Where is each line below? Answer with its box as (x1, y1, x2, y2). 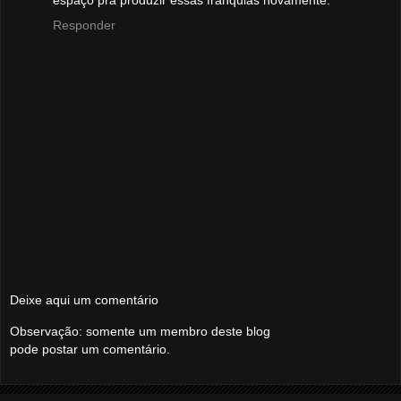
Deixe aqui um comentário (10, 293, 158, 308)
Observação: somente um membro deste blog (10, 323, 270, 338)
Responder (53, 17, 115, 32)
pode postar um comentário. (10, 341, 170, 356)
